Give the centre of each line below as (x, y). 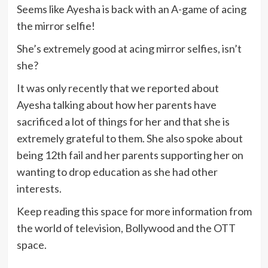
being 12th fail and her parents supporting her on (130, 155)
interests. (39, 189)
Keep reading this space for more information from (134, 211)
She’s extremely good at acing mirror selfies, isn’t (129, 49)
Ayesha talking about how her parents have (116, 105)
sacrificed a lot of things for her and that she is (123, 122)
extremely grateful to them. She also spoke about (130, 138)
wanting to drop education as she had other (117, 172)
